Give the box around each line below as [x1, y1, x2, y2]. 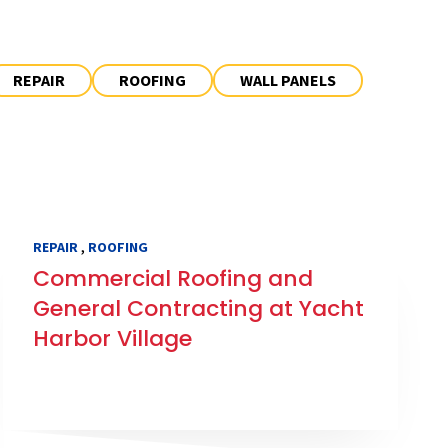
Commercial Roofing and [33, 263, 314, 295]
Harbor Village [33, 323, 193, 355]
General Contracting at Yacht [33, 293, 365, 325]
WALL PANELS [239, 69, 336, 90]
